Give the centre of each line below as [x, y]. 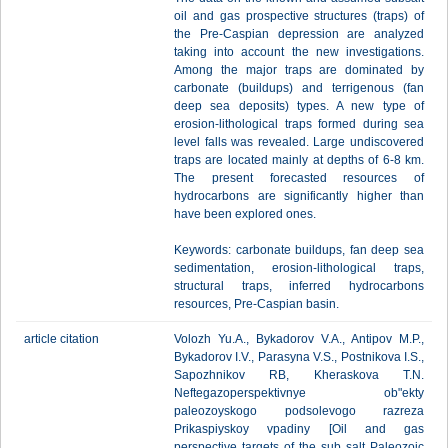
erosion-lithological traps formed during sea [299, 124]
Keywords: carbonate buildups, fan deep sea [299, 250]
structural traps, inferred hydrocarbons [299, 286]
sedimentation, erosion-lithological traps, [299, 268]
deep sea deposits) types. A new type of [299, 106]
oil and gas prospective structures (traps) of [299, 16]
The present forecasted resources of [299, 178]
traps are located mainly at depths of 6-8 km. [299, 160]
